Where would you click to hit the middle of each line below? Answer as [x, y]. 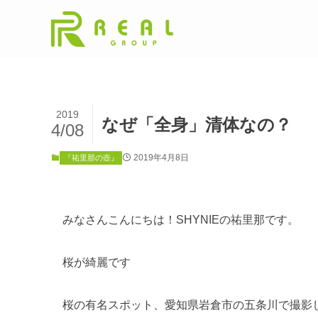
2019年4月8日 [161, 158]
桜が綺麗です [97, 262]
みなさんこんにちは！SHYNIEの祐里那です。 [181, 220]
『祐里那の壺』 [91, 158]
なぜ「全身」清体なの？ [197, 124]
